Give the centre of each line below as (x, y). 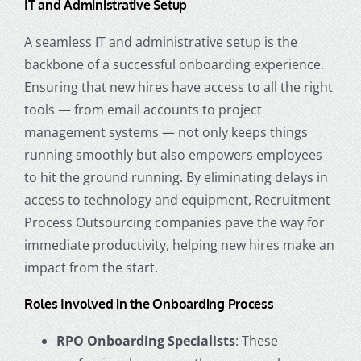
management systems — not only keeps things (166, 132)
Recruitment (292, 199)
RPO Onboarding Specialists (145, 341)
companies (188, 222)
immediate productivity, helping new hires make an (179, 245)
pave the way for (273, 222)
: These (256, 341)
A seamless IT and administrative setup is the (160, 41)
